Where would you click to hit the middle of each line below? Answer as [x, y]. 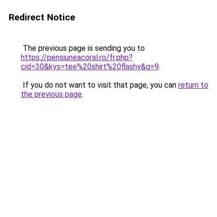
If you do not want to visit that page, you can [100, 85]
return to [193, 85]
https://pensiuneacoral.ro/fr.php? [77, 57]
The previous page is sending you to [83, 48]
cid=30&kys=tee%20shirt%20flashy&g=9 [90, 67]
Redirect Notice [42, 17]
